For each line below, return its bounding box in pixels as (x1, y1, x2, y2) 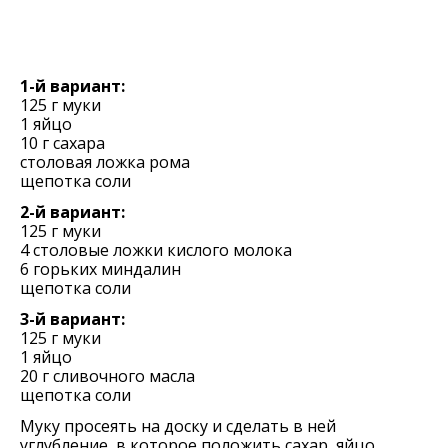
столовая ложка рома (20, 151, 190, 173)
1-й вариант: (20, 75, 125, 97)
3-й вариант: (20, 308, 125, 330)
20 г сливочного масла (20, 365, 195, 387)
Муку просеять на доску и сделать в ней (20, 415, 336, 437)
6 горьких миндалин (20, 258, 181, 280)
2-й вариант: (20, 201, 125, 223)
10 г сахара (20, 132, 105, 154)
